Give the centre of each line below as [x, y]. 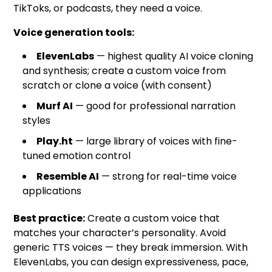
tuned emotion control [77, 156]
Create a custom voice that [153, 219]
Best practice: [49, 219]
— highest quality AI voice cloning [174, 56]
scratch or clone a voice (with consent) [117, 86]
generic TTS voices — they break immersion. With [131, 248]
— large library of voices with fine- [155, 141]
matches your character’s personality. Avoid [120, 233]
